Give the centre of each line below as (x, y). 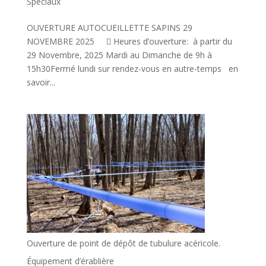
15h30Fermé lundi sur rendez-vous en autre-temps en (132, 69)
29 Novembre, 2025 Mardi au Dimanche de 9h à (119, 55)
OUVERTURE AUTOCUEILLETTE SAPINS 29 (109, 28)
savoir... (41, 82)
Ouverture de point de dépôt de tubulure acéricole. (123, 243)
